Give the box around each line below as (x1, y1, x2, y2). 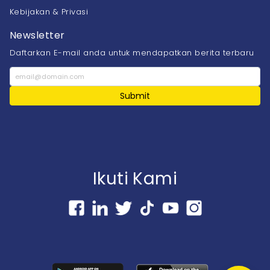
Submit (120, 89, 150, 102)
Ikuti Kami (92, 167, 178, 191)
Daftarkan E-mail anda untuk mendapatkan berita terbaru (10, 47, 254, 59)
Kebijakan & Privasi (10, 6, 89, 18)
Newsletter (10, 28, 65, 43)
